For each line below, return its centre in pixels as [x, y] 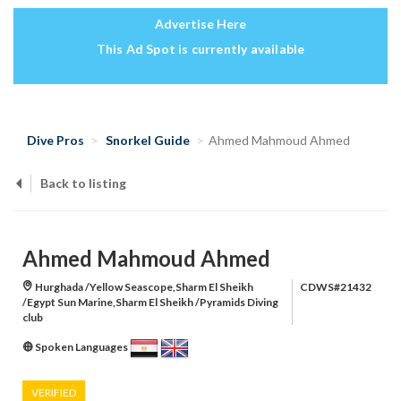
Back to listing [83, 183]
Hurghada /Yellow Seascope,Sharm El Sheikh [143, 287]
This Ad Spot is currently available [200, 49]
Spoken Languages [81, 347]
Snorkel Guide [148, 141]
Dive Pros [55, 141]
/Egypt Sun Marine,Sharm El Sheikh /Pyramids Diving [150, 303]
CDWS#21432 [336, 287]
